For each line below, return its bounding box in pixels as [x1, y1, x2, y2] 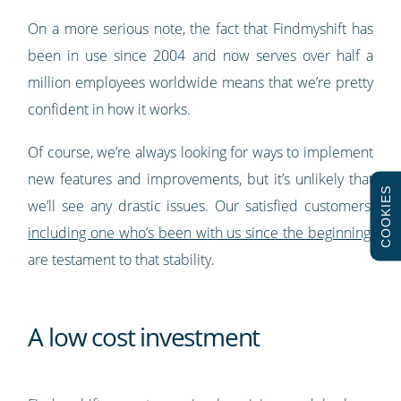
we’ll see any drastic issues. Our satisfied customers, [28, 196, 373, 217]
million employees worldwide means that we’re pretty [28, 73, 373, 93]
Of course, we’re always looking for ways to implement [28, 142, 373, 163]
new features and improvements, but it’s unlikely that [28, 169, 373, 190]
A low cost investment [28, 320, 260, 354]
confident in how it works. [28, 99, 192, 120]
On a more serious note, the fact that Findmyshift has [28, 19, 373, 39]
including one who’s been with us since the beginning [28, 223, 371, 243]
